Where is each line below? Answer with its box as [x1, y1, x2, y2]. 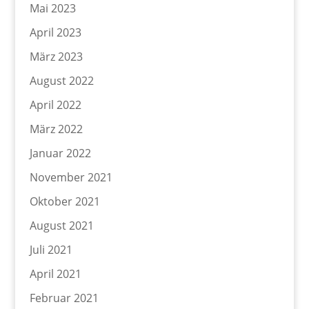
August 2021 [29, 218, 94, 234]
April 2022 [29, 97, 81, 113]
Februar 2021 [29, 290, 99, 306]
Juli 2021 [29, 242, 72, 258]
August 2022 [29, 73, 94, 89]
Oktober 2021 [29, 194, 100, 210]
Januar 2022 [29, 146, 91, 161]
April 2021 [29, 266, 81, 282]
